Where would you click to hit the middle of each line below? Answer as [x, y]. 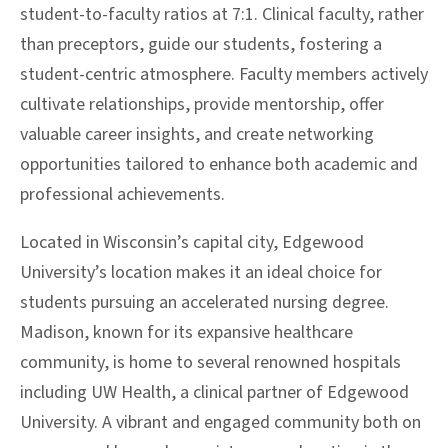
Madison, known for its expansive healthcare [186, 332]
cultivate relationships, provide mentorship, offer [202, 104]
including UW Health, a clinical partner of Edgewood [214, 392]
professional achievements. [122, 194]
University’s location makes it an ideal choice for [201, 272]
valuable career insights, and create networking [197, 134]
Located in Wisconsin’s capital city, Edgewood [192, 242]
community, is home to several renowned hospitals [210, 362]
